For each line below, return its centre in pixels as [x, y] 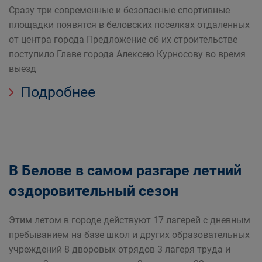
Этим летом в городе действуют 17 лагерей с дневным [130, 220]
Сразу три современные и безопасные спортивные [119, 10]
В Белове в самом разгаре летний [125, 170]
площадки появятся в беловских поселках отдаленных [129, 25]
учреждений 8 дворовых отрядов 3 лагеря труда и [120, 249]
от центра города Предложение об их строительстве [123, 39]
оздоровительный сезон [94, 191]
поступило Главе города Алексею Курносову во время [127, 54]
